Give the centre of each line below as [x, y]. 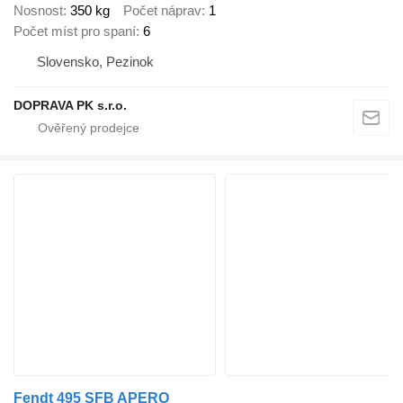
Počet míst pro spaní [75, 31]
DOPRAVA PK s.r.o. [70, 106]
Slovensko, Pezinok [95, 62]
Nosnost [38, 11]
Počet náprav [162, 11]
